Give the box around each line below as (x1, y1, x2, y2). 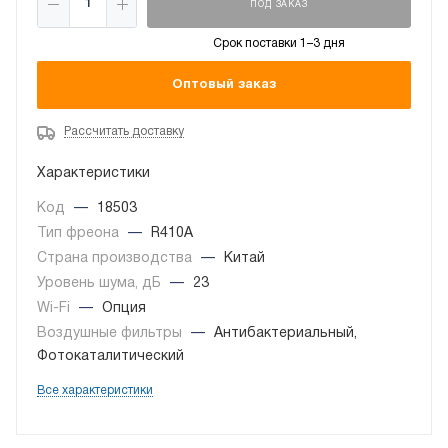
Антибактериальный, (214, 327, 357, 341)
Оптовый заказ (172, 78, 276, 91)
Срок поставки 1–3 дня (213, 38, 345, 50)
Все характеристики (37, 385, 153, 397)
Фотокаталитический (37, 350, 184, 364)
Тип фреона (37, 227, 123, 241)
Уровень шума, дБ (37, 277, 165, 291)
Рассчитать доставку (64, 126, 184, 138)
